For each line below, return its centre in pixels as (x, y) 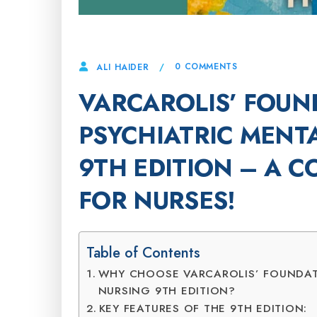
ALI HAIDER (123, 67)
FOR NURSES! (157, 200)
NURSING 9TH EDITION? (167, 290)
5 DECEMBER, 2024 (138, 31)
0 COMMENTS (206, 67)
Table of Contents (143, 252)
